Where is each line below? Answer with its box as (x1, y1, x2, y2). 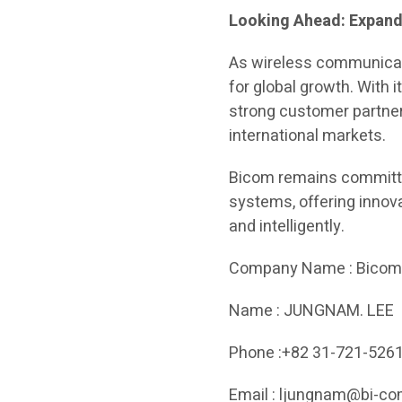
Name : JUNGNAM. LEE (229, 299, 395, 323)
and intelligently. (229, 214, 345, 239)
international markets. (229, 124, 387, 148)
